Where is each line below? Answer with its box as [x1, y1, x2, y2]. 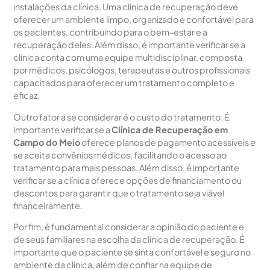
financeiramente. [13, 199, 83, 211]
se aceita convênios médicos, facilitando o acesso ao [13, 149, 227, 160]
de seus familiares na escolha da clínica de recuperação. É [13, 234, 245, 245]
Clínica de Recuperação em [111, 124, 228, 135]
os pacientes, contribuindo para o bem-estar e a [13, 27, 208, 38]
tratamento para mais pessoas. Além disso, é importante [13, 162, 240, 173]
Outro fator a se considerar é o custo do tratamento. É [13, 111, 230, 122]
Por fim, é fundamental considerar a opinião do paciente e [13, 221, 245, 233]
